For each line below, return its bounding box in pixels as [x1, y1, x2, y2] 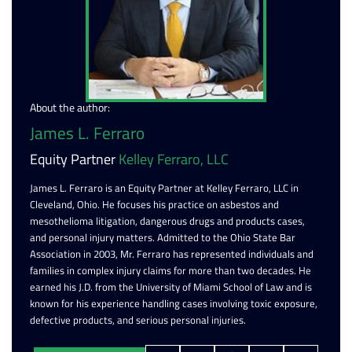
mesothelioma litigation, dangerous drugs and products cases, [30, 213, 305, 229]
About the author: [30, 99, 110, 116]
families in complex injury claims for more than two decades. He [30, 262, 311, 279]
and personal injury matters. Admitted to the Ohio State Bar [30, 229, 295, 246]
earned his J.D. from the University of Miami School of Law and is [30, 279, 312, 295]
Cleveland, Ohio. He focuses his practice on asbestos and [30, 196, 279, 213]
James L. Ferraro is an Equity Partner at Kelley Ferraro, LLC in [30, 180, 299, 196]
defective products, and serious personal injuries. [30, 312, 246, 328]
